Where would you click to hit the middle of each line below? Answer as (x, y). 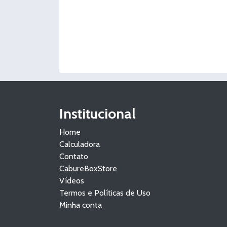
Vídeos (72, 181)
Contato (74, 156)
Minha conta (81, 205)
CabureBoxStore (88, 168)
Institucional (98, 113)
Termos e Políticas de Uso (105, 193)
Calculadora (80, 144)
